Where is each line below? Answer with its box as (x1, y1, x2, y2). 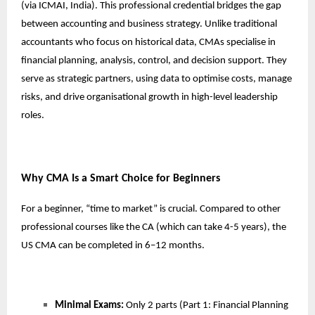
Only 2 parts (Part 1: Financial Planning (124, 300, 288, 311)
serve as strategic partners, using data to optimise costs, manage (21, 73, 292, 84)
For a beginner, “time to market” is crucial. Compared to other (21, 203, 281, 214)
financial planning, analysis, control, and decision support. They (21, 55, 287, 66)
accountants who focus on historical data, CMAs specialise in (21, 37, 276, 48)
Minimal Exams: (55, 300, 124, 311)
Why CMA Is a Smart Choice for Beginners (21, 172, 220, 184)
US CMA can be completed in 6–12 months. (21, 240, 205, 251)
